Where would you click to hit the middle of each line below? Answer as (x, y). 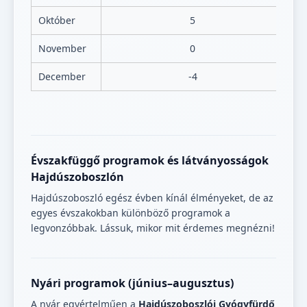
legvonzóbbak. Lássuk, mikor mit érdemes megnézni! (153, 228)
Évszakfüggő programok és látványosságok (150, 161)
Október (57, 21)
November (62, 49)
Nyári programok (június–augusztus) (132, 283)
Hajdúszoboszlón (77, 177)
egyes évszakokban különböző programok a (131, 213)
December (62, 77)
